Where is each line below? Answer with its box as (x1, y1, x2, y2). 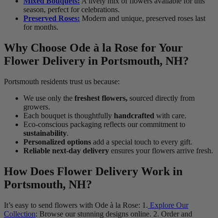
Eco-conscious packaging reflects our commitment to (23, 120, 185, 129)
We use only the (23, 94, 74, 103)
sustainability (23, 129, 67, 138)
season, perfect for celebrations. (23, 5, 120, 14)
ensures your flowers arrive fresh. (109, 146, 213, 155)
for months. (23, 23, 58, 32)
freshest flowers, (74, 94, 127, 103)
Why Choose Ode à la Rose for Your (4, 41, 183, 54)
